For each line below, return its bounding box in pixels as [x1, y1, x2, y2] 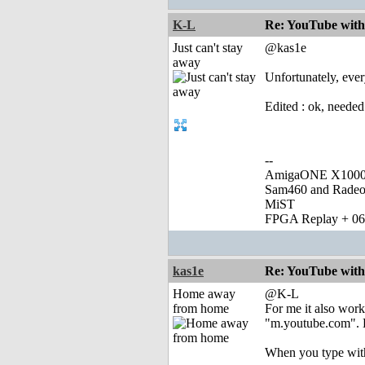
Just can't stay [173, 41, 243, 55]
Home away [173, 287, 235, 301]
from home [173, 301, 229, 316]
